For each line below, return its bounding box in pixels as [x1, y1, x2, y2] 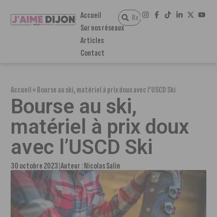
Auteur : [61, 161, 84, 171]
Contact [80, 48, 105, 58]
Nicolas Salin [84, 161, 121, 171]
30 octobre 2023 [11, 161, 59, 171]
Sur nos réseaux [80, 23, 124, 33]
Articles [80, 35, 104, 46]
